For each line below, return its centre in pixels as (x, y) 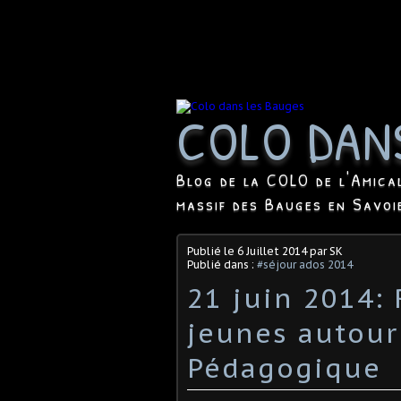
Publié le (212, 251)
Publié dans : (222, 264)
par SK (325, 251)
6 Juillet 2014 (272, 251)
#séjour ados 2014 (305, 264)
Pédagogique (284, 367)
